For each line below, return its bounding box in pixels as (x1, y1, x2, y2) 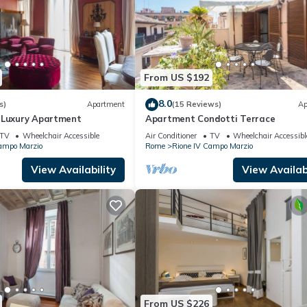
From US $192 (144, 71, 209, 84)
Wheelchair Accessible (22, 130, 99, 140)
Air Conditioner (145, 130, 197, 140)
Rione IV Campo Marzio (172, 140, 253, 151)
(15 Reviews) (172, 99, 221, 110)
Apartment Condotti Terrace (145, 112, 275, 124)
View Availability (31, 162, 116, 176)
